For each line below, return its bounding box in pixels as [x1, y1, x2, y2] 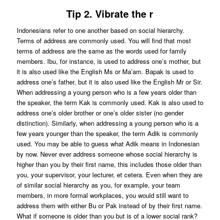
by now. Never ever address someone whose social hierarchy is [16, 149, 197, 159]
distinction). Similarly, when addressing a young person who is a [16, 118, 198, 128]
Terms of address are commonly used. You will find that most [16, 35, 191, 45]
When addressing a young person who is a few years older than [16, 87, 196, 97]
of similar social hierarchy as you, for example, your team [16, 180, 180, 190]
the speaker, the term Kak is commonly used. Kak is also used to [16, 97, 203, 107]
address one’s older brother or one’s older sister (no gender [16, 108, 184, 117]
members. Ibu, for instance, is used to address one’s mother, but [16, 56, 201, 66]
